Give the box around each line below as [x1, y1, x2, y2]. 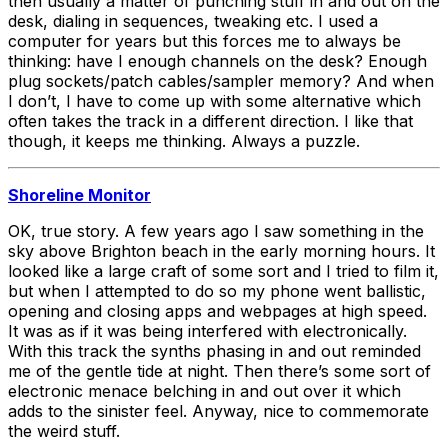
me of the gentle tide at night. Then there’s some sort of [8, 360, 431, 381]
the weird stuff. [8, 420, 120, 441]
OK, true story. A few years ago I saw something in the [8, 220, 424, 241]
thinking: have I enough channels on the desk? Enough [8, 50, 427, 71]
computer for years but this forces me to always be [8, 30, 401, 51]
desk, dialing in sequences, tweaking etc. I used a [8, 10, 378, 31]
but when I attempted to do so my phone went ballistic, [8, 280, 426, 301]
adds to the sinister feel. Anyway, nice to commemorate [8, 400, 429, 421]
